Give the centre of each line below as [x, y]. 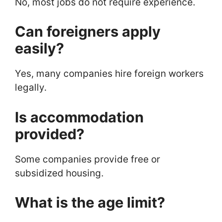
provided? [50, 134]
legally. [31, 88]
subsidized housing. [59, 173]
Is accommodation [79, 117]
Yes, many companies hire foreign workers [109, 74]
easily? [39, 49]
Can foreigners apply [88, 32]
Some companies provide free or [87, 159]
